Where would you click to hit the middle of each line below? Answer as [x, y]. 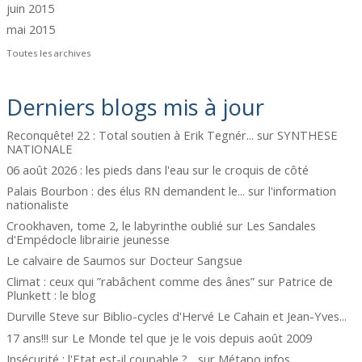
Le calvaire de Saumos [67, 261]
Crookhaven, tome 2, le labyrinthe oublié [115, 225]
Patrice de [306, 282]
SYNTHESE [308, 135]
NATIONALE [40, 148]
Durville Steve [43, 316]
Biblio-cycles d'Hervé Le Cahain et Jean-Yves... [225, 316]
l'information [303, 190]
